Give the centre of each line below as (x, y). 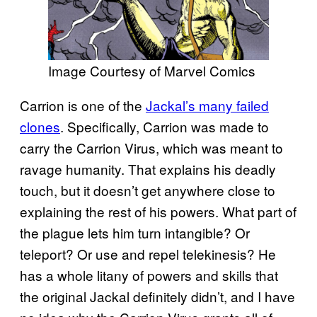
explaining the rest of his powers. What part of (158, 212)
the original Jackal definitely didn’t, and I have (157, 296)
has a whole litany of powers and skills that (149, 275)
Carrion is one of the (83, 105)
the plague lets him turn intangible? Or (135, 233)
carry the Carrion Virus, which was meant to (151, 148)
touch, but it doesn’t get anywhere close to (148, 190)
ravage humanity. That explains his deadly (148, 169)
